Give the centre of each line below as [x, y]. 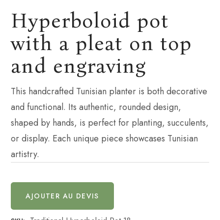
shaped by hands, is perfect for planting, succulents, [110, 123]
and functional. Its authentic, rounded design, [96, 107]
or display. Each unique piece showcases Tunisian [105, 138]
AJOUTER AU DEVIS [62, 196]
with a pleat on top [102, 43]
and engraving [79, 66]
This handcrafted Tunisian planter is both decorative [109, 91]
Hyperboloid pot [90, 20]
